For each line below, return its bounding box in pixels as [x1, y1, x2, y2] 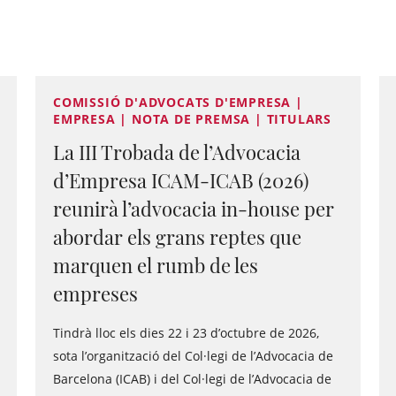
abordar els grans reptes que [53, 224, 301, 250]
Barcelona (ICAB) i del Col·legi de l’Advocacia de [53, 370, 331, 387]
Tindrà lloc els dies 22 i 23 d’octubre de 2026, [53, 324, 319, 341]
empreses [53, 280, 138, 307]
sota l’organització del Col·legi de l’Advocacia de [53, 347, 333, 364]
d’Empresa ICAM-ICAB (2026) [53, 167, 308, 194]
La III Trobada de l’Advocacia [53, 139, 301, 165]
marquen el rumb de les [53, 252, 258, 278]
